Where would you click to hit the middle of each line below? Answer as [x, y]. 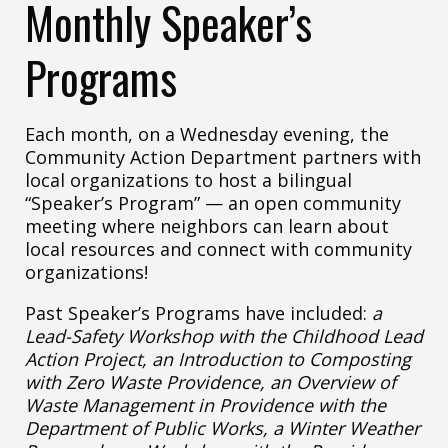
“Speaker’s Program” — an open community [213, 202]
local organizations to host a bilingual [188, 179]
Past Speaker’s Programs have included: [198, 312]
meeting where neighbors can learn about [207, 225]
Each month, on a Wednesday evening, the [207, 133]
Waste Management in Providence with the [205, 404]
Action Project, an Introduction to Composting [218, 358]
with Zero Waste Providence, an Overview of [210, 381]
